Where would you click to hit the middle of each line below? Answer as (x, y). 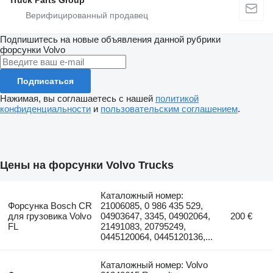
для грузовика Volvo (49, 216)
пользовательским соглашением (169, 109)
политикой (177, 99)
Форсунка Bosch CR (50, 205)
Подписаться (45, 81)
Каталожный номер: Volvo (154, 264)
